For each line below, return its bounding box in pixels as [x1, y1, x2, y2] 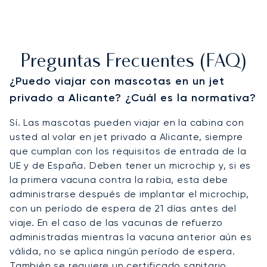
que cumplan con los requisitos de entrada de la [10, 145, 247, 157]
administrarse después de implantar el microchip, [10, 188, 249, 200]
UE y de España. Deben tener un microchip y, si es [10, 159, 252, 171]
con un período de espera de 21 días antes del [10, 202, 237, 214]
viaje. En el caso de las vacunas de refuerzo [10, 216, 223, 228]
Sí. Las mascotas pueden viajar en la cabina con [10, 116, 244, 128]
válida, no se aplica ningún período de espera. [10, 245, 235, 257]
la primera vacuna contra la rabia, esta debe [10, 173, 229, 185]
